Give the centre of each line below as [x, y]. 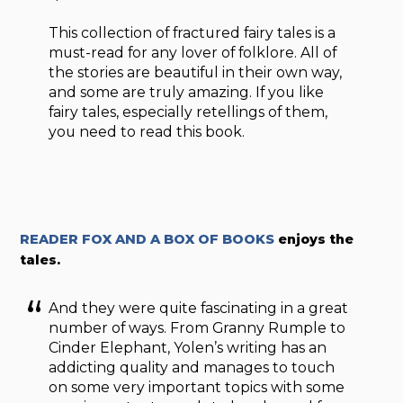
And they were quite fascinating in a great [199, 309]
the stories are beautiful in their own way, [196, 72]
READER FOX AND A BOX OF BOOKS [148, 239]
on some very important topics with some [197, 388]
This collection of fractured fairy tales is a [193, 32]
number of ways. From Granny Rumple [188, 328]
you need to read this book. [147, 131]
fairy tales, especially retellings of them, [188, 112]
